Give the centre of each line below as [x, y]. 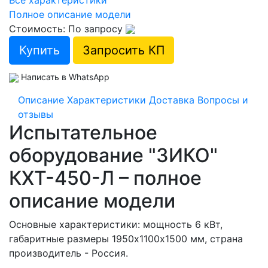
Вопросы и [223, 100]
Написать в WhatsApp [65, 77]
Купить [39, 50]
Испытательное [83, 132]
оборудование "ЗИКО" [113, 155]
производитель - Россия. [68, 253]
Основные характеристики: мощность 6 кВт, [116, 224]
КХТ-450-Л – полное [105, 178]
